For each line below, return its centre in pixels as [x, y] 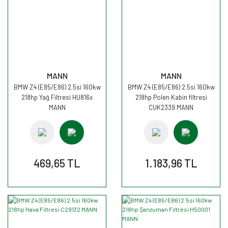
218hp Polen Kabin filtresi [171, 97]
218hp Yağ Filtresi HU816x [57, 97]
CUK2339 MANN [171, 107]
